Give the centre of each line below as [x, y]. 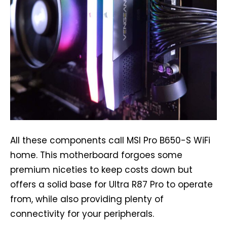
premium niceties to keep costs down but [101, 170]
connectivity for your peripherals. [82, 214]
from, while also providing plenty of [87, 199]
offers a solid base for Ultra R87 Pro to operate [111, 185]
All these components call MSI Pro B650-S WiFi [110, 141]
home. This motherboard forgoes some [96, 155]
